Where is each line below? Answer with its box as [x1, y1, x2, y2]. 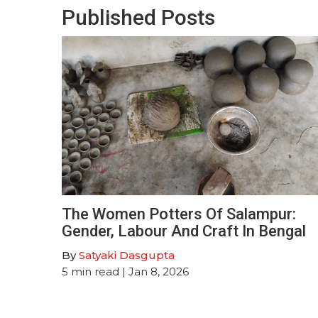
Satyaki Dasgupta [79, 248, 175, 262]
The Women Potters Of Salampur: [62, 204, 296, 223]
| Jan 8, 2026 [119, 264, 189, 278]
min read [71, 264, 119, 278]
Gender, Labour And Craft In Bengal [62, 221, 306, 240]
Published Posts [62, 5, 215, 30]
